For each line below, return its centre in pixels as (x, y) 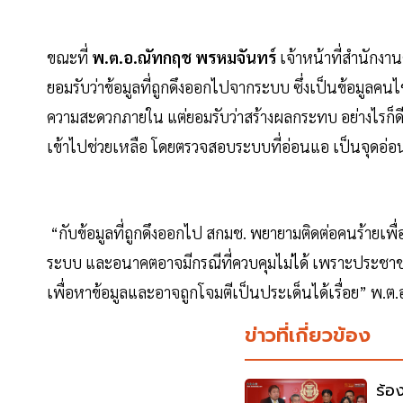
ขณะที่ (69, 58)
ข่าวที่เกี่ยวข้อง (307, 336)
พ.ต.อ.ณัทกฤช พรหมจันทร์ (184, 58)
